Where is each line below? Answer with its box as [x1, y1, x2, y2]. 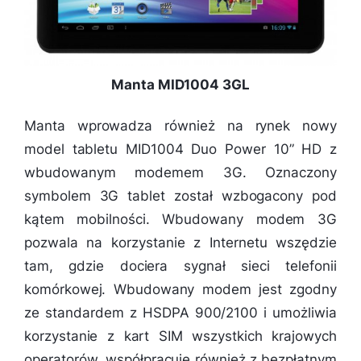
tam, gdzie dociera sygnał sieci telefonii [24, 258, 337, 275]
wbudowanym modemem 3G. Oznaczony [24, 164, 337, 181]
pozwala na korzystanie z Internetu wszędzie [24, 234, 337, 251]
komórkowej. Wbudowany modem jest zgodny [24, 281, 337, 298]
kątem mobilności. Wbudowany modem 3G [24, 211, 337, 228]
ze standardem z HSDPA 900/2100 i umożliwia [24, 305, 337, 322]
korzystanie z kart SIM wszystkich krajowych [24, 328, 337, 345]
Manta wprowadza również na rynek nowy [24, 118, 337, 135]
